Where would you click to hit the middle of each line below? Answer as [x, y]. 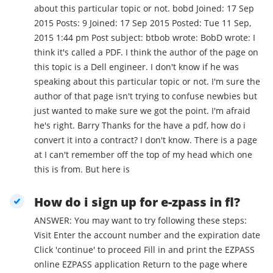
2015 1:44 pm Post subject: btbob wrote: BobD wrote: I [145, 38]
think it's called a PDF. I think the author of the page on [146, 52]
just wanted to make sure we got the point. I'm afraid [142, 111]
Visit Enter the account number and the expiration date [44, 235]
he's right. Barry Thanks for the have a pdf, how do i [56, 126]
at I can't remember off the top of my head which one [39, 155]
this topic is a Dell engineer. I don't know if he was [136, 67]
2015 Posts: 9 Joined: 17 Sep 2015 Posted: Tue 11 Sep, [45, 23]
